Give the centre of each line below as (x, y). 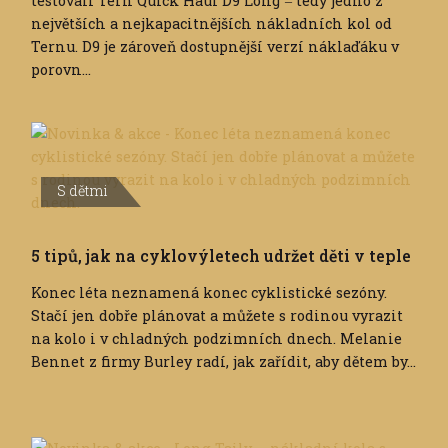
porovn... (61, 70)
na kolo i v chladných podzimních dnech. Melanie (216, 339)
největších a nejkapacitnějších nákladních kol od (211, 24)
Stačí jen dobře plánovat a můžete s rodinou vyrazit (217, 316)
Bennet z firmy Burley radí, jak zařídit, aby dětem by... (223, 362)
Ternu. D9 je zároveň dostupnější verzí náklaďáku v (215, 47)
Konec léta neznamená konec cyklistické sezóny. (209, 293)
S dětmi (82, 191)
